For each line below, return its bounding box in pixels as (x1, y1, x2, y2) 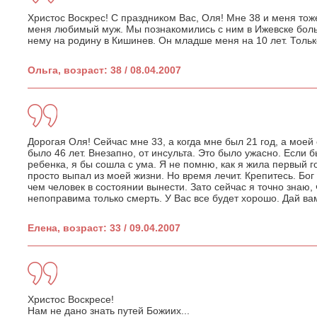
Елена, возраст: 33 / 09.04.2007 (28, 221, 180, 234)
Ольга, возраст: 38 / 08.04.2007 (28, 64, 181, 76)
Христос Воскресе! (28, 293, 114, 305)
